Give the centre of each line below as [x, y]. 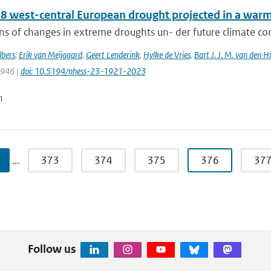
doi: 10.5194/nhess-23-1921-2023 [83, 71]
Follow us [52, 249]
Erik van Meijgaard [50, 55]
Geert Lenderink [113, 55]
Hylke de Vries [167, 55]
